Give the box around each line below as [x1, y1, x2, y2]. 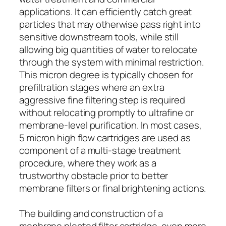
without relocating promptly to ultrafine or [19, 105, 194, 119]
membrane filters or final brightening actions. [19, 181, 206, 195]
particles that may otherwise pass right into [19, 17, 201, 31]
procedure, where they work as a [19, 156, 156, 169]
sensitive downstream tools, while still [19, 30, 179, 43]
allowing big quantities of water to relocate [19, 42, 197, 56]
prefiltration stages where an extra [19, 80, 164, 94]
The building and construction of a [19, 206, 163, 220]
